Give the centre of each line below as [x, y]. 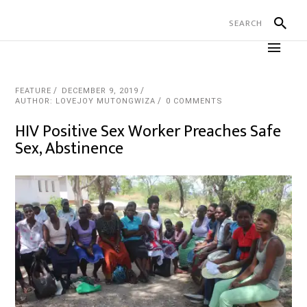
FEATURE [34, 91]
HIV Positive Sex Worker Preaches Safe [148, 132]
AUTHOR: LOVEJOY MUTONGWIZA [86, 101]
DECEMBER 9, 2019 [100, 91]
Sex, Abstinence [70, 149]
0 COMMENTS [195, 101]
